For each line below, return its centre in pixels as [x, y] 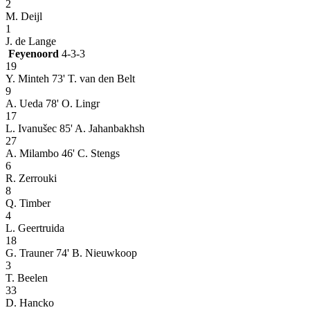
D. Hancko [30, 302]
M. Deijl [24, 16]
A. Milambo [32, 153]
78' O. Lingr [73, 103]
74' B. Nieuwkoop [97, 253]
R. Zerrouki [31, 178]
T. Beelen [27, 277]
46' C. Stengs [91, 153]
